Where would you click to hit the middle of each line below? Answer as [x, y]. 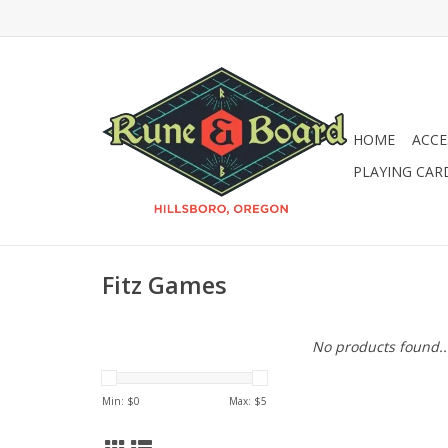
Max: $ [245, 401]
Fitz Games [164, 285]
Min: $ [118, 401]
